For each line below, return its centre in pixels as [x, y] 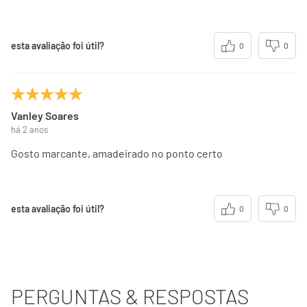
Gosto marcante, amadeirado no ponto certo [117, 153]
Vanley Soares [45, 116]
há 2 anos [29, 130]
